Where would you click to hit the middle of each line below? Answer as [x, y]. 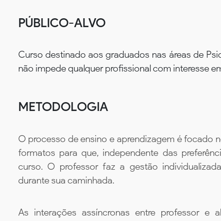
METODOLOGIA [63, 107]
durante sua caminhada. [66, 181]
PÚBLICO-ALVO [62, 22]
